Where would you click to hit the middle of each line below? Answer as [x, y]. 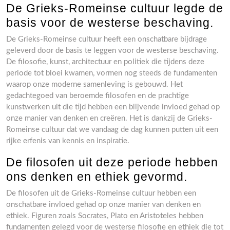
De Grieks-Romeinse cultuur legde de [115, 8]
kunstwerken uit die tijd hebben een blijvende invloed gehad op [113, 107]
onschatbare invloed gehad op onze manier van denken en [103, 205]
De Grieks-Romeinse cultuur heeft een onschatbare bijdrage [107, 39]
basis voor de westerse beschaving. [110, 23]
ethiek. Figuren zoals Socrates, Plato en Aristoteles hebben [105, 216]
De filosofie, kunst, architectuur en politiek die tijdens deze [105, 62]
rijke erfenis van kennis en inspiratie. [68, 141]
